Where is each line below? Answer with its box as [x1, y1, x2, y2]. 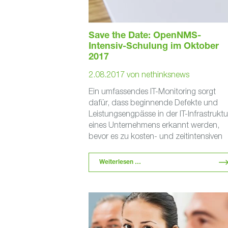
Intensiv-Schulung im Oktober [88, 42, 219, 51]
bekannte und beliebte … [88, 154, 179, 163]
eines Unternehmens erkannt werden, [88, 120, 219, 129]
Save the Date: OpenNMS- [88, 32, 201, 41]
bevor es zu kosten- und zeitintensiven [88, 131, 222, 140]
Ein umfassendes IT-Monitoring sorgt [88, 87, 216, 96]
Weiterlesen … [99, 159, 141, 165]
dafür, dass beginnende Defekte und [88, 98, 218, 107]
